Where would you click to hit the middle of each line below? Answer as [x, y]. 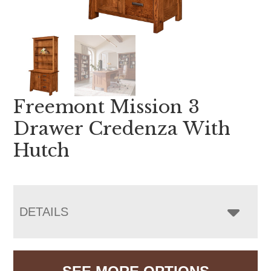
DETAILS [44, 211]
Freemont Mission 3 [107, 106]
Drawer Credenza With [122, 128]
